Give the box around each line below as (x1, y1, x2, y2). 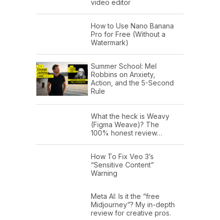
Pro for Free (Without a (91, 30, 165, 39)
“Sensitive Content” (91, 160, 154, 169)
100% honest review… (91, 128, 162, 137)
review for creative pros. (91, 208, 171, 217)
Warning (91, 168, 117, 177)
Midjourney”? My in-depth (91, 200, 175, 209)
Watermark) (91, 38, 129, 47)
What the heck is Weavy (91, 111, 169, 120)
